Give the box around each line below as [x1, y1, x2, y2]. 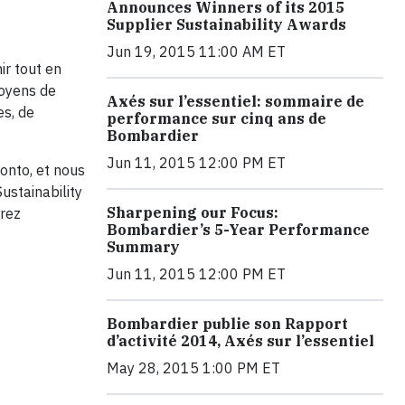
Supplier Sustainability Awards [107, 15, 346, 34]
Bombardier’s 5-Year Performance [107, 221, 370, 240]
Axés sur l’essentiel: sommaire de [107, 92, 364, 111]
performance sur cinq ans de [107, 109, 326, 128]
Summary [107, 238, 180, 257]
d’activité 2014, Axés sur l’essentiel [107, 332, 374, 351]
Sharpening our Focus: [107, 203, 278, 222]
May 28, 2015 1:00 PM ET [107, 359, 280, 378]
